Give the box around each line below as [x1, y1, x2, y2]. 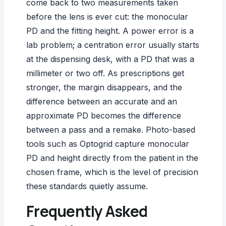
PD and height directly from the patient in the [26, 152, 198, 163]
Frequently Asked [26, 200, 147, 221]
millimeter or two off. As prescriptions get [26, 68, 184, 78]
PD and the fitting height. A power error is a [26, 25, 194, 36]
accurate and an [115, 96, 177, 106]
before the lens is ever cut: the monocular [26, 11, 188, 22]
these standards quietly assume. [26, 181, 148, 191]
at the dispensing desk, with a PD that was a [26, 53, 194, 64]
